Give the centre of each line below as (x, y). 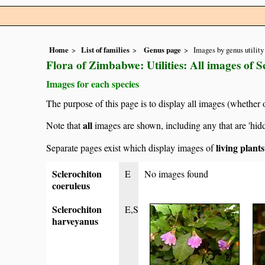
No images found (176, 174)
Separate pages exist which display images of (131, 148)
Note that (64, 125)
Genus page (162, 50)
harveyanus (75, 221)
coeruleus (71, 186)
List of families (105, 50)
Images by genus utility (229, 50)
